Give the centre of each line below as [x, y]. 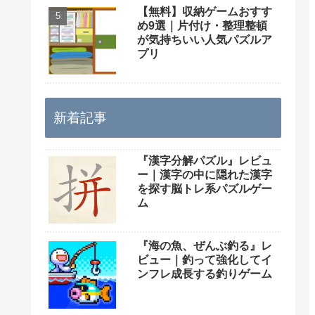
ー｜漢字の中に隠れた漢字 [205, 174]
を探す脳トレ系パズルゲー [205, 188]
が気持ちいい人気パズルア [205, 39]
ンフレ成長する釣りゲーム [205, 274]
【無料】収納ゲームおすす [205, 11]
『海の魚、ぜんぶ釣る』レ [205, 246]
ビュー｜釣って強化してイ [205, 260]
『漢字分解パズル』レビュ [205, 160]
